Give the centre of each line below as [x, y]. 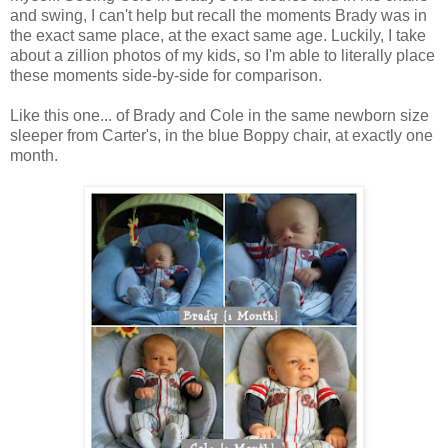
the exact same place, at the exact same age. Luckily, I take [218, 35]
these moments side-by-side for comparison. [166, 75]
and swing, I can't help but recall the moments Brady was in [218, 15]
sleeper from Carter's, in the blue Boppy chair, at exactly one [221, 135]
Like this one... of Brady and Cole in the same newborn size [219, 115]
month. [34, 155]
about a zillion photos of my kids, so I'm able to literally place [222, 55]
